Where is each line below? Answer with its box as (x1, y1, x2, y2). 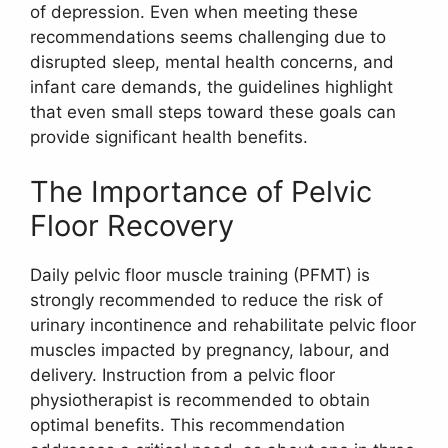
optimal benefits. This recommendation (30, 415, 345, 436)
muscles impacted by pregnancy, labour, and (30, 340, 390, 361)
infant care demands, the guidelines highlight (30, 76, 393, 97)
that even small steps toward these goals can (30, 101, 396, 122)
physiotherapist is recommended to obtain (30, 390, 370, 411)
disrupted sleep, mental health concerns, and (30, 51, 394, 72)
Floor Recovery (30, 208, 234, 244)
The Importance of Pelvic (30, 174, 372, 210)
